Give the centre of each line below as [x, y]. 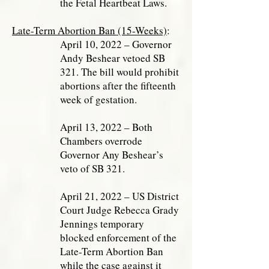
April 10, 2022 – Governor [116, 44]
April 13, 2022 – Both [106, 127]
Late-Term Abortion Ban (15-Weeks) [89, 30]
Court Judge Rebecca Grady [119, 210]
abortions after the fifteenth [118, 86]
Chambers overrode [101, 141]
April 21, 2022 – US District [119, 196]
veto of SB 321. [92, 168]
